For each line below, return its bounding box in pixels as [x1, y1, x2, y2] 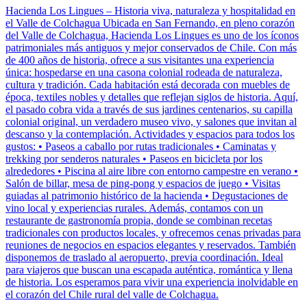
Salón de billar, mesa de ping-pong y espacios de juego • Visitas [5, 177, 280, 190]
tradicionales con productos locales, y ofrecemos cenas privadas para [5, 227, 301, 239]
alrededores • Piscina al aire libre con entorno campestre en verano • [5, 165, 298, 177]
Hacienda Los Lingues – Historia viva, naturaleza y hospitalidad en [5, 5, 295, 17]
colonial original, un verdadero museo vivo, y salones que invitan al [5, 116, 297, 128]
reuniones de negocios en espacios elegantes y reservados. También [5, 239, 296, 251]
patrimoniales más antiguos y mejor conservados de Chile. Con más [5, 42, 297, 54]
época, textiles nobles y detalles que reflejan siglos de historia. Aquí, [5, 91, 298, 103]
